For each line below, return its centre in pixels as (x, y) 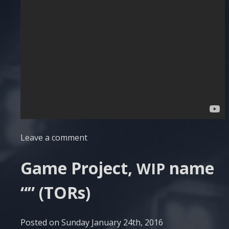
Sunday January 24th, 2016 (112, 222)
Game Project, (78, 168)
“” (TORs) (55, 193)
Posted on (41, 222)
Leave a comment (54, 138)
